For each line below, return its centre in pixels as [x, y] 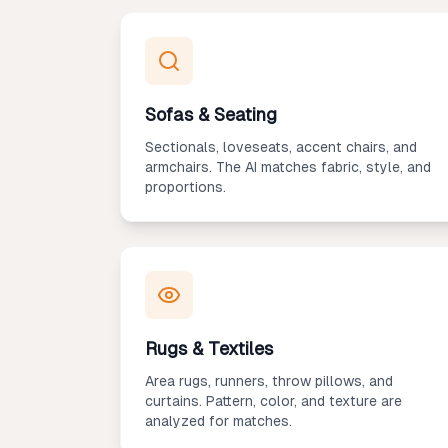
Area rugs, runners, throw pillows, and [269, 381]
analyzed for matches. [218, 421]
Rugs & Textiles [209, 348]
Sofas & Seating [211, 114]
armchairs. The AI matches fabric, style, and [288, 167]
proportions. [185, 187]
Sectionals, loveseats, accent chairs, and [281, 147]
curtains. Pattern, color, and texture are [273, 401]
